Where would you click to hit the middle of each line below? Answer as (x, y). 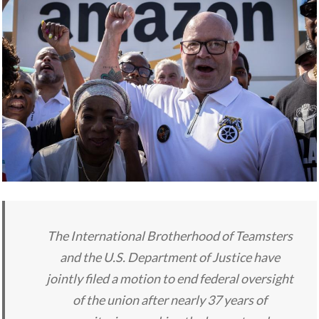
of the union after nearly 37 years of (170, 300)
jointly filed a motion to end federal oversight (170, 279)
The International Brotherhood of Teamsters (170, 236)
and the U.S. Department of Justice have (170, 257)
